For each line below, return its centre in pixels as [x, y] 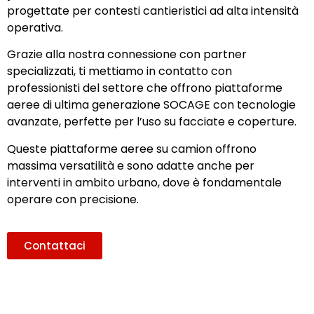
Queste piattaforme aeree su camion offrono [132, 149]
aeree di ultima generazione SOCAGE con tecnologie [151, 105]
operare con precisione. [73, 199]
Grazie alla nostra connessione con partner [127, 55]
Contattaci [55, 246]
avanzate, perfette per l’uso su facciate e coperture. [152, 122]
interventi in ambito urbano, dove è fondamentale [144, 182]
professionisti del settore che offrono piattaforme [145, 88]
